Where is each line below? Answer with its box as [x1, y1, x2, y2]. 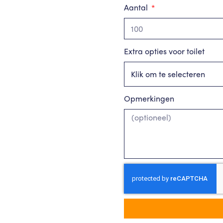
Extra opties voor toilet [124, 45, 205, 57]
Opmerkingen [124, 93, 174, 104]
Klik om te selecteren [130, 68, 205, 80]
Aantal [124, 1, 150, 13]
